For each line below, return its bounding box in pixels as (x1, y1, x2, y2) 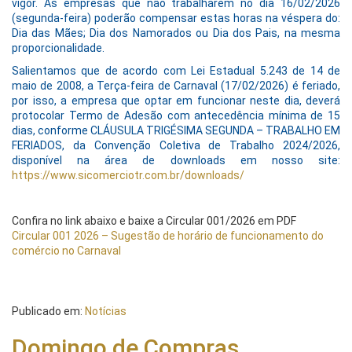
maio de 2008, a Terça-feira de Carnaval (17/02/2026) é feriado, (12, 79, 340, 93)
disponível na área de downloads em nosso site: (12, 154, 340, 167)
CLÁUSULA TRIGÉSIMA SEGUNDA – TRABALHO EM (90, 124, 340, 137)
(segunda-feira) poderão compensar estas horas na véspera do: (12, 12, 340, 25)
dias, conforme (12, 124, 90, 137)
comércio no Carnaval (12, 244, 121, 258)
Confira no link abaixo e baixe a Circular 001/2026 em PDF (12, 214, 296, 228)
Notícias (85, 305, 126, 318)
